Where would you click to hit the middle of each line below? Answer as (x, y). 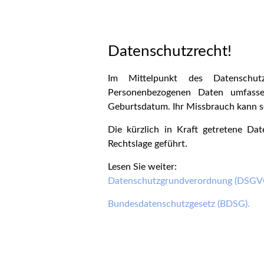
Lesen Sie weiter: (142, 167)
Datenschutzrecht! (170, 51)
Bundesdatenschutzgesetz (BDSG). (179, 204)
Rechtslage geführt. (148, 144)
